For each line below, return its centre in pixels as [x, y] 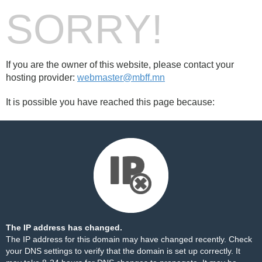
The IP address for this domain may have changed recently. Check [129, 239]
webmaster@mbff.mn [121, 77]
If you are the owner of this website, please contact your [120, 65]
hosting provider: [42, 77]
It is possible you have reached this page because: [110, 102]
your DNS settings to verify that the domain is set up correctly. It [123, 251]
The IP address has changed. [64, 227]
